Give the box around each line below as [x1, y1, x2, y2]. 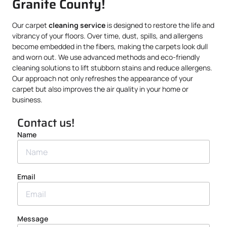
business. [12, 95, 43, 104]
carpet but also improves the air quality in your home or [12, 84, 188, 94]
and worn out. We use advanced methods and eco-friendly [12, 52, 200, 62]
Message [17, 214, 48, 224]
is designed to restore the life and [105, 20, 214, 30]
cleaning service [49, 20, 105, 30]
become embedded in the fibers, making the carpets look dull [12, 42, 208, 51]
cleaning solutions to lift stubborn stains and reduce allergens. [12, 63, 212, 72]
